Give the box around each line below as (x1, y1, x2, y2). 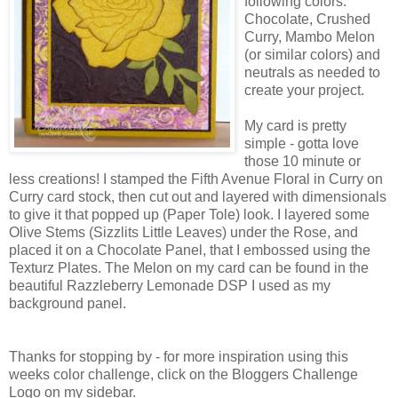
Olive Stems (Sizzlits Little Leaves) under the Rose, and (9, 224, 358, 240)
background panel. (9, 295, 126, 311)
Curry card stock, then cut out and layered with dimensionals (9, 188, 386, 204)
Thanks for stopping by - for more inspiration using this (9, 348, 348, 364)
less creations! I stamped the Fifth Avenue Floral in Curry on (9, 171, 383, 187)
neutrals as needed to (244, 64, 380, 80)
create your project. (244, 82, 364, 98)
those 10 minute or (244, 153, 361, 169)
